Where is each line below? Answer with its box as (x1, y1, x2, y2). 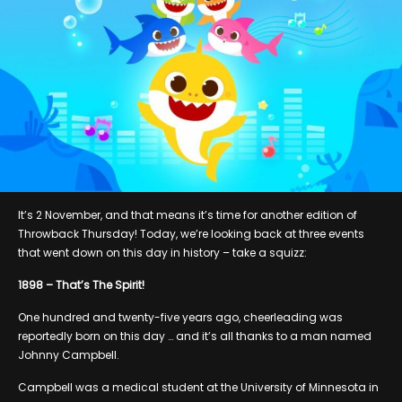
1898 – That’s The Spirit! (18, 276, 144, 293)
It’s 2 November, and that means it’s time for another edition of (18, 206, 357, 223)
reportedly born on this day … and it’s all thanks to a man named (18, 328, 371, 344)
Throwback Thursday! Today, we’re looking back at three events (18, 225, 364, 241)
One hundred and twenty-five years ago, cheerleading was (18, 309, 343, 325)
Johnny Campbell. (18, 346, 119, 363)
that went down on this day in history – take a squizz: (18, 244, 307, 260)
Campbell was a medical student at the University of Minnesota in (18, 379, 379, 395)
